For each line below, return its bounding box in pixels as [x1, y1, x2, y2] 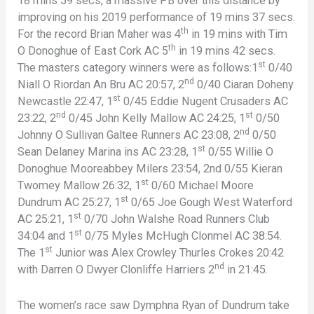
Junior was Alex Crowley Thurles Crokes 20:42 [53, 246, 285, 260]
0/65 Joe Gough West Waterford [128, 196, 293, 210]
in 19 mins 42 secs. [176, 44, 276, 58]
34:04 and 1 [18, 229, 75, 243]
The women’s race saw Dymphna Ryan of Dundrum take [18, 298, 290, 312]
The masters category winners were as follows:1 [18, 61, 259, 75]
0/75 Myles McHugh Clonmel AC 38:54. [82, 229, 282, 243]
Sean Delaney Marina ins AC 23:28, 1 [18, 145, 198, 159]
